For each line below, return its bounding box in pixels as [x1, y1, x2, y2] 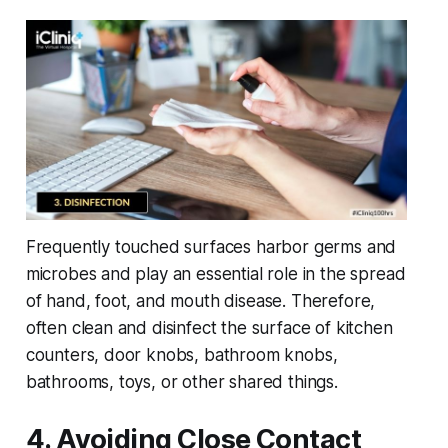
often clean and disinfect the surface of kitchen [25, 318, 393, 339]
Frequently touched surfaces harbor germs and [25, 237, 397, 258]
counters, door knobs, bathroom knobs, [25, 345, 338, 366]
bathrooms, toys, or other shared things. [25, 372, 338, 393]
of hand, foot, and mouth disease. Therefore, [25, 291, 376, 312]
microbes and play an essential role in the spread [25, 264, 406, 285]
